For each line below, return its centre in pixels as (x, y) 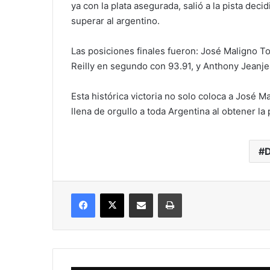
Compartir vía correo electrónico (174, 193)
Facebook (113, 193)
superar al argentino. (115, 21)
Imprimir (196, 193)
